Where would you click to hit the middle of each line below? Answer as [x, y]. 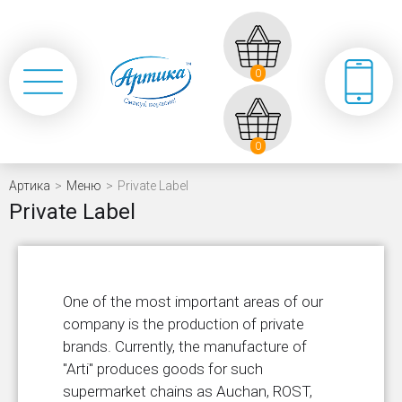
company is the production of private [184, 324]
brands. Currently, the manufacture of [185, 346]
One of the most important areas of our [193, 301]
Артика [30, 186]
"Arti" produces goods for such [163, 369]
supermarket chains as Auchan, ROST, [188, 391]
